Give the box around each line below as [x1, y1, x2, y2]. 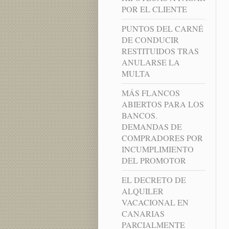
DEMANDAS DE [121, 121, 182, 132]
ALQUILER [121, 186, 164, 197]
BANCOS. [121, 110, 157, 121]
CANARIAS [121, 208, 165, 219]
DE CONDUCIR [121, 34, 179, 45]
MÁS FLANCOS [121, 87, 180, 99]
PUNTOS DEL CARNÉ [121, 23, 203, 34]
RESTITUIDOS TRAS [121, 45, 199, 57]
